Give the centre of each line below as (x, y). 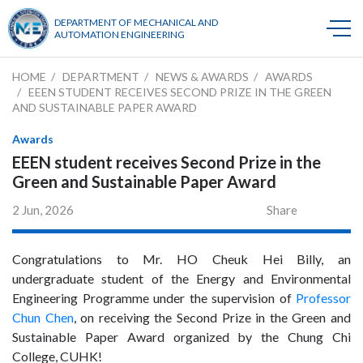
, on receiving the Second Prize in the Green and (212, 317)
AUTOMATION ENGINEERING (120, 34)
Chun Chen (43, 317)
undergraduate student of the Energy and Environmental (181, 278)
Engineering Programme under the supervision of (154, 298)
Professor (323, 298)
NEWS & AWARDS (202, 77)
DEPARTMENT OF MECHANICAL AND (136, 22)
